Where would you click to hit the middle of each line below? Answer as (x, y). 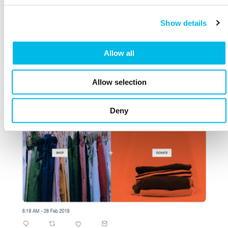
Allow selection (119, 82)
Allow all (119, 53)
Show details (184, 23)
